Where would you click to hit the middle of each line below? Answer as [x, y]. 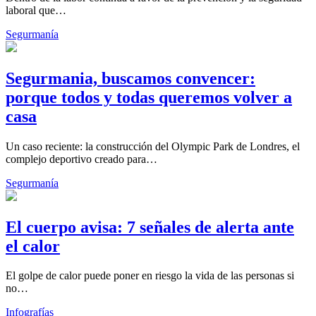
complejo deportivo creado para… [81, 159]
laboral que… [36, 10]
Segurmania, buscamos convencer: [130, 78]
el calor [33, 246]
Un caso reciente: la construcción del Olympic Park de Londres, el [153, 146]
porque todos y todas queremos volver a [149, 97]
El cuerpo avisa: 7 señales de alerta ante [150, 227]
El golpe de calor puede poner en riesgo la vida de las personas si [150, 276]
